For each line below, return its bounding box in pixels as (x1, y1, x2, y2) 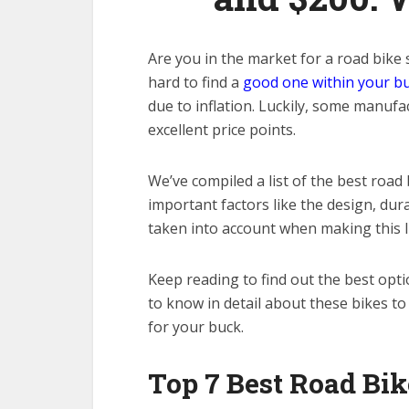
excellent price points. (148, 120, 296, 140)
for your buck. (148, 317, 244, 337)
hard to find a (148, 72, 243, 92)
